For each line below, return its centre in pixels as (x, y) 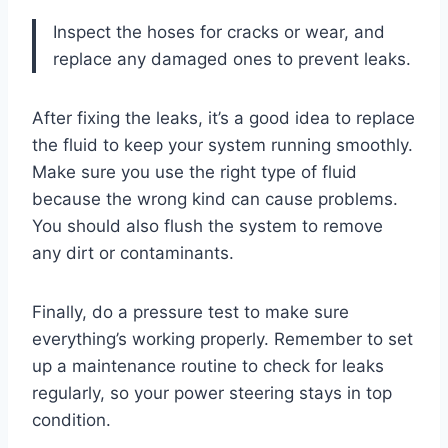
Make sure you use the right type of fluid (194, 172)
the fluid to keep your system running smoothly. (222, 145)
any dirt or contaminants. (133, 253)
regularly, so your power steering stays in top (212, 393)
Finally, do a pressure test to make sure (190, 312)
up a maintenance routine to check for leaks (208, 366)
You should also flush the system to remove (207, 226)
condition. (71, 420)
